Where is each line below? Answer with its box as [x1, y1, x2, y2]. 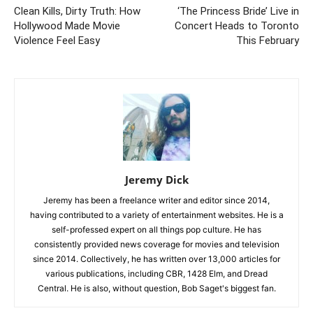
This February [236, 34, 299, 47]
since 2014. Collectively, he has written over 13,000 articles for [33, 253, 280, 264]
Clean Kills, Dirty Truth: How [14, 4, 140, 17]
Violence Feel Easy [14, 34, 100, 47]
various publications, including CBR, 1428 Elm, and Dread [45, 268, 268, 279]
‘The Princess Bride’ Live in [177, 4, 299, 17]
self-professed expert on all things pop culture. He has [52, 224, 261, 235]
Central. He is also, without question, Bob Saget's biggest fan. [37, 282, 276, 293]
